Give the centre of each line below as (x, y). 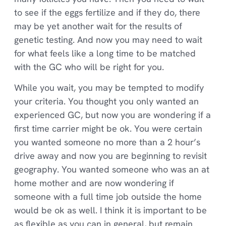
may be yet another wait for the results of (98, 26)
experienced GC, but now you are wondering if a (112, 115)
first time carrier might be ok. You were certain (108, 128)
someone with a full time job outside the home (108, 196)
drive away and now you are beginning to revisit (110, 155)
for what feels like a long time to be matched (105, 53)
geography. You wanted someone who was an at (111, 169)
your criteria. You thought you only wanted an (106, 101)
